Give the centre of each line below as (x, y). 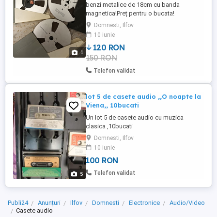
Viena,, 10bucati (112, 105)
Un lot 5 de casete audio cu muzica (135, 117)
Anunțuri (49, 203)
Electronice (144, 203)
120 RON (108, 47)
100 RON (102, 160)
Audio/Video (187, 203)
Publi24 (18, 203)
